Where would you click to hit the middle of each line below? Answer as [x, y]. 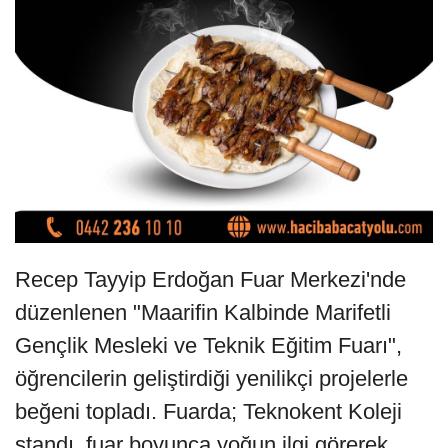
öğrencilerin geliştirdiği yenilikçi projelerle [211, 379]
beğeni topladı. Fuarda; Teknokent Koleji [208, 412]
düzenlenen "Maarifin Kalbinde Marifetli [203, 313]
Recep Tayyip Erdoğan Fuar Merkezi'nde [210, 280]
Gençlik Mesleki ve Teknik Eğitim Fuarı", [208, 346]
